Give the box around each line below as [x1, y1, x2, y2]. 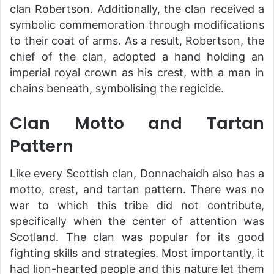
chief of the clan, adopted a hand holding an [10, 50, 264, 64]
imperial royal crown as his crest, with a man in [10, 66, 264, 80]
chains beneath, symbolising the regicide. [10, 82, 224, 95]
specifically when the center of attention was [10, 214, 264, 228]
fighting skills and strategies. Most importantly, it [10, 246, 264, 259]
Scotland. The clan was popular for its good [10, 230, 264, 243]
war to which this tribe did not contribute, [10, 198, 264, 212]
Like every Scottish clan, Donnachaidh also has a [10, 166, 264, 180]
